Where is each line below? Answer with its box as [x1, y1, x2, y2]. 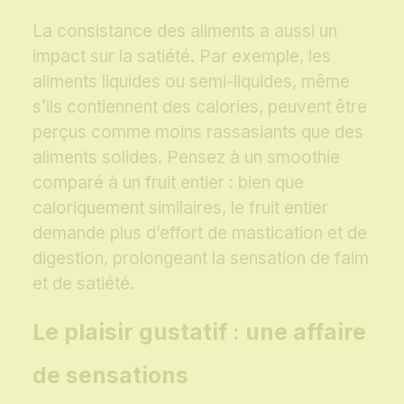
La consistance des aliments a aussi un [32, 21, 337, 42]
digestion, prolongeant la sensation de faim [32, 248, 369, 270]
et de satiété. [32, 273, 134, 295]
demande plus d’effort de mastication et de [32, 223, 367, 244]
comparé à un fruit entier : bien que [32, 172, 304, 194]
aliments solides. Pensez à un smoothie [32, 147, 340, 169]
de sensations [32, 362, 188, 390]
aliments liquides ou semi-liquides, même [32, 71, 350, 93]
